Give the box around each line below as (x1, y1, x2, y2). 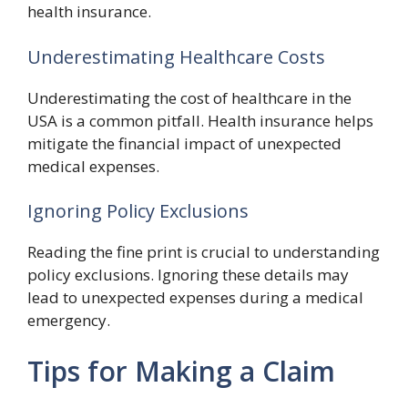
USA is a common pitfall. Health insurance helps (27, 109, 373, 131)
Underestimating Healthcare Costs (27, 44, 325, 69)
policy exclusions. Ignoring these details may (27, 264, 349, 285)
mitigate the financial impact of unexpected (27, 132, 342, 154)
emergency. (27, 310, 110, 331)
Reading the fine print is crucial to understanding (27, 241, 380, 262)
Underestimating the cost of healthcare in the (27, 87, 352, 108)
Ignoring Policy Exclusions (27, 199, 249, 223)
